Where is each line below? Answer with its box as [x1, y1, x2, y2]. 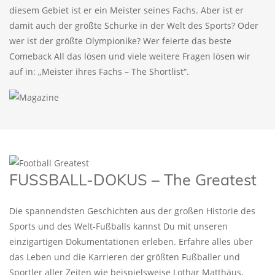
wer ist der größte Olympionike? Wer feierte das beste [9, 34, 231, 47]
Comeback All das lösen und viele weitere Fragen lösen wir [9, 50, 250, 62]
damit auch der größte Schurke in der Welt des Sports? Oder [9, 19, 258, 31]
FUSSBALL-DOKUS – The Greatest [9, 170, 257, 189]
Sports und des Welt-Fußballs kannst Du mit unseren [9, 220, 228, 232]
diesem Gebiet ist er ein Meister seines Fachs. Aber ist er [9, 4, 244, 16]
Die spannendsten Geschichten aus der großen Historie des [9, 205, 255, 217]
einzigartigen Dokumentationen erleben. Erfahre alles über [9, 236, 253, 247]
